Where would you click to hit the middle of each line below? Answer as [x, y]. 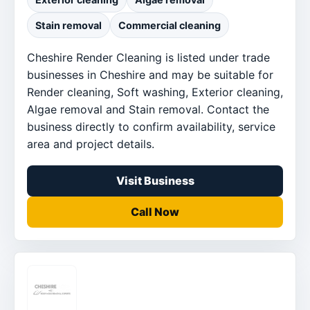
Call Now [155, 211]
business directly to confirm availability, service [151, 126]
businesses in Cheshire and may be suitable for [150, 74]
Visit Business [155, 180]
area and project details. [91, 144]
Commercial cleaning [170, 25]
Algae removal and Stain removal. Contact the [148, 109]
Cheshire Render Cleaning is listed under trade [148, 57]
